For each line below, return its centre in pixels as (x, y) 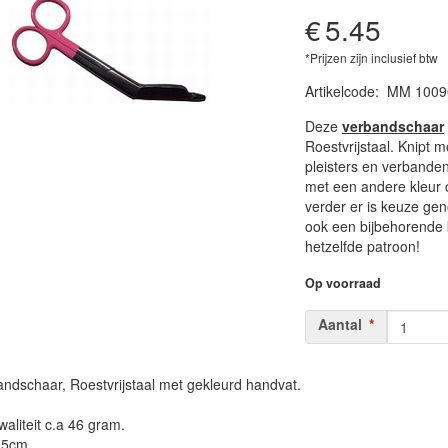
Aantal (340, 324)
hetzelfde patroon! (362, 246)
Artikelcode (340, 91)
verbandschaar (393, 126)
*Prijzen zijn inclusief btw (371, 57)
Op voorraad (343, 283)
